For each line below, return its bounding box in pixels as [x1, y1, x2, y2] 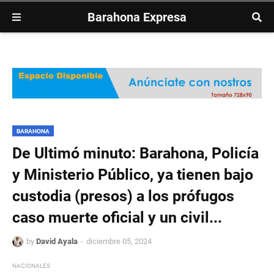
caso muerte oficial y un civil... [12, 209, 222, 227]
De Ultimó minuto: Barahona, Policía [12, 144, 259, 163]
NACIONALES [12, 262, 50, 270]
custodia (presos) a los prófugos [12, 187, 234, 206]
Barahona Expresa [87, 10, 187, 24]
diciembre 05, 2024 [86, 237, 152, 246]
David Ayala [36, 237, 78, 246]
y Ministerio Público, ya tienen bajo [12, 166, 253, 184]
